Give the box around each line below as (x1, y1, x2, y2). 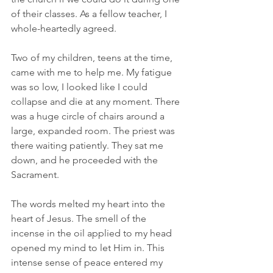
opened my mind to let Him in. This (11, 241, 167, 253)
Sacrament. (11, 168, 59, 180)
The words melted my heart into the (11, 197, 168, 210)
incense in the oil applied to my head (11, 227, 174, 239)
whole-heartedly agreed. (11, 22, 116, 34)
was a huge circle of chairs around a (11, 110, 167, 122)
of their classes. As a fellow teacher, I (11, 7, 169, 19)
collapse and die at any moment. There (11, 95, 182, 107)
